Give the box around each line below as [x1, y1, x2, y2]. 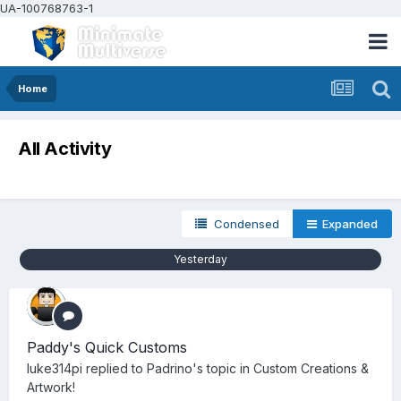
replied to [82, 361, 147, 377]
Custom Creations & [253, 361, 369, 377]
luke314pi [27, 361, 82, 377]
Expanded [317, 217, 378, 232]
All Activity [18, 138, 112, 160]
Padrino [147, 361, 192, 377]
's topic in [192, 361, 253, 377]
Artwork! [27, 380, 75, 396]
